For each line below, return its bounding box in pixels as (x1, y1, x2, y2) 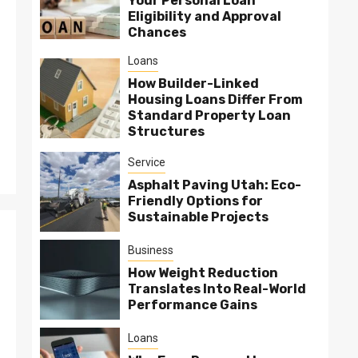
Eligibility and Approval (128, 9, 281, 24)
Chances (128, 25, 186, 40)
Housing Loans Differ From (128, 92, 303, 107)
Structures (128, 124, 205, 139)
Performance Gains (128, 297, 257, 312)
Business (128, 244, 173, 257)
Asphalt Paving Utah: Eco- (128, 177, 301, 193)
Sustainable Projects (128, 209, 268, 225)
